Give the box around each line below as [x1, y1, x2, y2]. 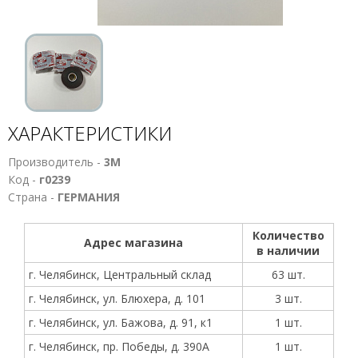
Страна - [8, 189, 58, 205]
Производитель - [8, 154, 104, 169]
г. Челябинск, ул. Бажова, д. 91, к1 [29, 315, 213, 330]
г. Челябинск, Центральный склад [29, 267, 211, 282]
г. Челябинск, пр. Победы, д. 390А [29, 339, 209, 354]
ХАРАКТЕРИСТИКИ [8, 120, 172, 146]
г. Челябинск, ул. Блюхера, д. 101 [29, 291, 205, 306]
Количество [252, 228, 324, 243]
